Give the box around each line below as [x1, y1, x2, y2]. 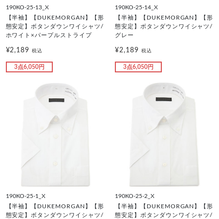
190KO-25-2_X [115, 193, 154, 199]
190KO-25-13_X [5, 4, 49, 10]
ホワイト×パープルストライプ [5, 32, 92, 38]
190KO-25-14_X [115, 4, 158, 10]
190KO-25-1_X [5, 193, 45, 199]
